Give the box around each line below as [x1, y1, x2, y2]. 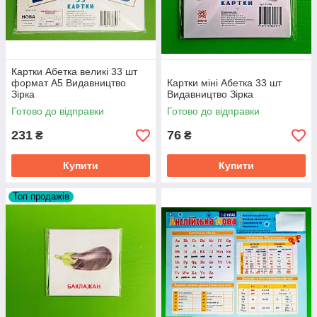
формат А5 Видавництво [11, 77, 126, 88]
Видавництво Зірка [167, 88, 253, 100]
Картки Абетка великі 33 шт [11, 66, 137, 77]
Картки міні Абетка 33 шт [167, 77, 282, 88]
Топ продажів [13, 191, 69, 202]
